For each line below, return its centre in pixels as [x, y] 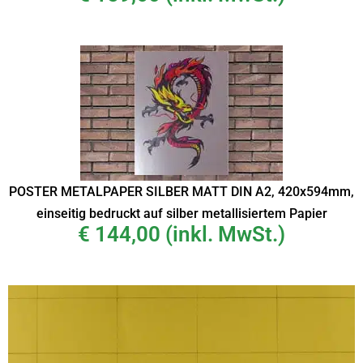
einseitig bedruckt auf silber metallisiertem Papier [181, 214]
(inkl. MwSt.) [225, 235]
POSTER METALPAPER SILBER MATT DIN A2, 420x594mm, [181, 192]
